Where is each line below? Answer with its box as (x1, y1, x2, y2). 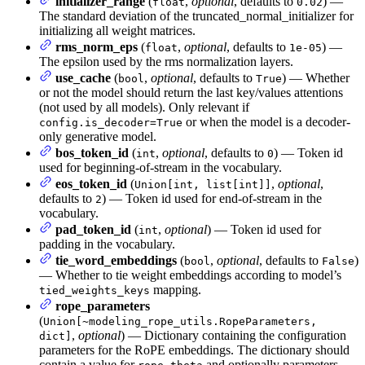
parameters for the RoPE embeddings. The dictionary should (39, 342, 350, 357)
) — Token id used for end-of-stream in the (102, 191, 322, 205)
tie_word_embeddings (55, 253, 177, 267)
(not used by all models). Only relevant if (39, 99, 249, 114)
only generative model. (39, 129, 156, 143)
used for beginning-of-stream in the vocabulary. (39, 160, 282, 174)
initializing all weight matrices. (39, 23, 196, 37)
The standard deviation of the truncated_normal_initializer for (39, 8, 354, 23)
